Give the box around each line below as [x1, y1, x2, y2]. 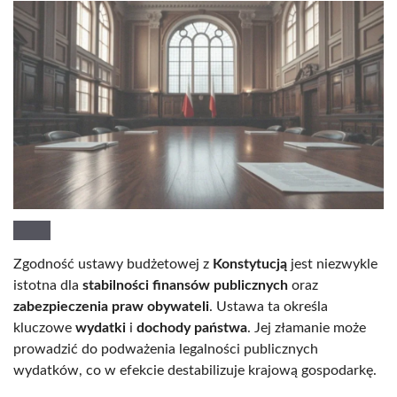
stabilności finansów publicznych [82, 278, 288, 293]
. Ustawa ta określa [209, 300, 328, 315]
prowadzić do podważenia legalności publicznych [13, 342, 318, 357]
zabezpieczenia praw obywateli [13, 300, 209, 315]
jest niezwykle [287, 257, 378, 272]
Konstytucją [213, 257, 287, 272]
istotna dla [13, 278, 82, 293]
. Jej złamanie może [247, 321, 366, 336]
